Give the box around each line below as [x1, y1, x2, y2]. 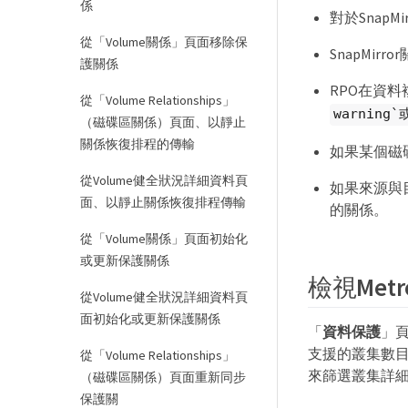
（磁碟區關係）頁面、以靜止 [80, 114, 246, 130]
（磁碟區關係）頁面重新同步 [80, 369, 246, 385]
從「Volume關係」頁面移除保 [80, 34, 248, 50]
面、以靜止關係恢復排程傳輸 [80, 194, 246, 210]
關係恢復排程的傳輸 [80, 136, 195, 152]
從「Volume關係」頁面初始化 [80, 230, 248, 247]
